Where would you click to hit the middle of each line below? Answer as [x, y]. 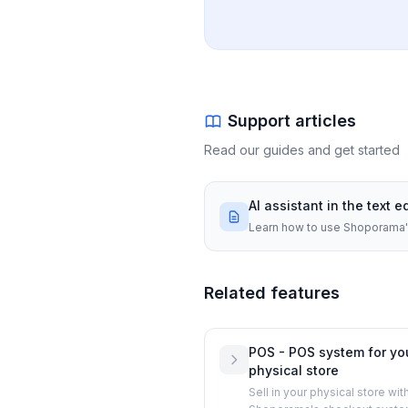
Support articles [292, 121]
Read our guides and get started [302, 150]
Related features [272, 293]
